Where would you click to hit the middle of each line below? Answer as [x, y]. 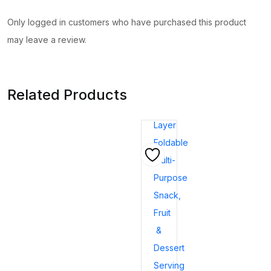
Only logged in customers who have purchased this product [127, 22]
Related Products [67, 95]
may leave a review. [47, 39]
